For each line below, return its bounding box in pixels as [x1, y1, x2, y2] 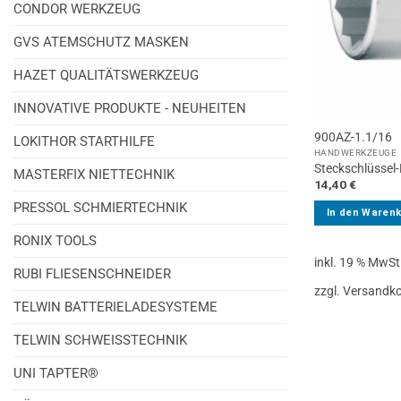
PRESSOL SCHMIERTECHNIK [13, 199, 187, 216]
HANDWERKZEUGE [313, 146, 397, 158]
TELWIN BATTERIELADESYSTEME [13, 298, 218, 315]
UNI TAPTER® [13, 364, 98, 381]
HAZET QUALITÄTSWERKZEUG [13, 66, 199, 83]
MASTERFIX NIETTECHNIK [13, 166, 175, 183]
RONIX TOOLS [13, 232, 97, 249]
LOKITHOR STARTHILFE [13, 132, 155, 149]
